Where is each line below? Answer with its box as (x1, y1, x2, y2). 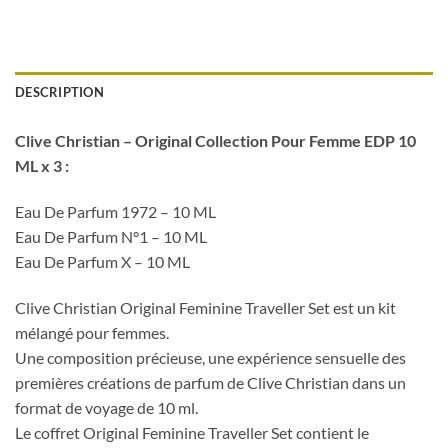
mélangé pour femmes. (15, 322, 169, 342)
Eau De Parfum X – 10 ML (15, 251, 190, 271)
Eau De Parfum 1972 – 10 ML (15, 201, 216, 221)
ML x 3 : (15, 156, 69, 175)
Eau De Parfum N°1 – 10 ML (15, 226, 207, 246)
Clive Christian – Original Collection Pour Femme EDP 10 (15, 131, 416, 150)
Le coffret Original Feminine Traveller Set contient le (15, 422, 369, 442)
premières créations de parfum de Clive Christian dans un (15, 372, 406, 392)
